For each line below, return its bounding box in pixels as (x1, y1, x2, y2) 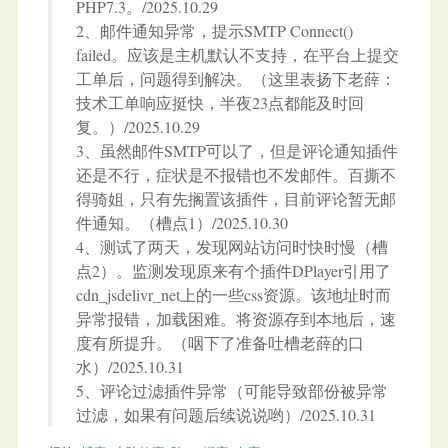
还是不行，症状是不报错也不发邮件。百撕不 (76, 164, 396, 186)
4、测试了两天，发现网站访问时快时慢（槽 (76, 236, 388, 258)
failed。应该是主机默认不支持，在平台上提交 (76, 44, 399, 66)
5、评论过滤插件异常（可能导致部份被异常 (76, 380, 388, 402)
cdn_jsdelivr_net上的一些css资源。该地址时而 (76, 284, 391, 306)
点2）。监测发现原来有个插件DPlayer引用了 (76, 260, 391, 282)
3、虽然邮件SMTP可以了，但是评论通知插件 (76, 140, 398, 162)
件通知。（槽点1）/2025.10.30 (76, 212, 288, 234)
